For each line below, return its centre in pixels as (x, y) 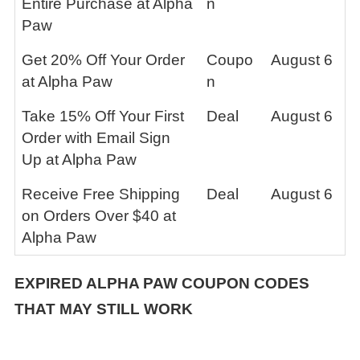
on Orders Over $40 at (99, 216)
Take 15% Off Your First (103, 116)
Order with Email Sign (96, 138)
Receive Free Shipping (101, 194)
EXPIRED (50, 283)
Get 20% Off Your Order (103, 60)
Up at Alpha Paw (79, 160)
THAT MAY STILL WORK (104, 309)
